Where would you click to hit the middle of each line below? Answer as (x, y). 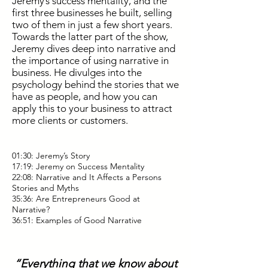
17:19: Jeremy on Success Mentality (78, 166)
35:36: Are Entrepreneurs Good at (76, 199)
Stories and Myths (45, 188)
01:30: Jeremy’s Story (51, 156)
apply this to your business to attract (92, 108)
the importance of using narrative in (90, 60)
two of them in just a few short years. (92, 25)
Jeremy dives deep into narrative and (94, 48)
